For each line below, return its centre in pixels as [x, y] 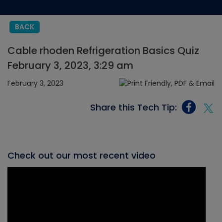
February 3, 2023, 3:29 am [70, 65]
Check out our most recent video [82, 156]
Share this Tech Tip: [134, 107]
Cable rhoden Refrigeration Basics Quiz [103, 51]
